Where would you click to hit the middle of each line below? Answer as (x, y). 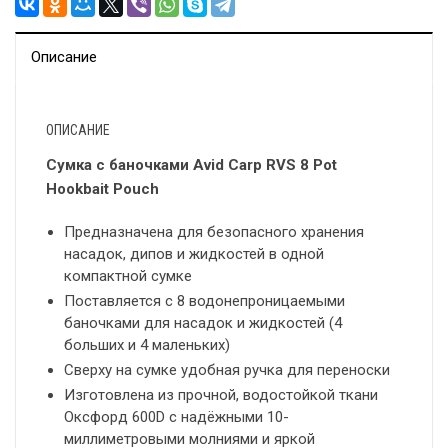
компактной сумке (128, 276)
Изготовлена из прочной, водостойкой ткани (221, 395)
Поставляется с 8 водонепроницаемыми (204, 301)
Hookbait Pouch (102, 189)
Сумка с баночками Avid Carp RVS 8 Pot (191, 165)
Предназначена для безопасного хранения (214, 232)
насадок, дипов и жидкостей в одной (194, 254)
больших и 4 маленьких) (147, 345)
